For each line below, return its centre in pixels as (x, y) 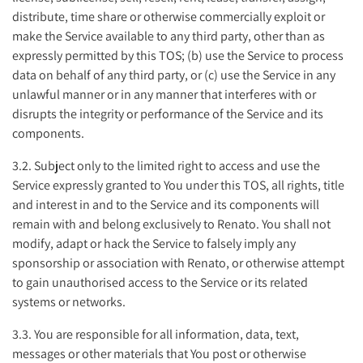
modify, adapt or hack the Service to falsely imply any (154, 243)
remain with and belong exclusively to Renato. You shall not (171, 224)
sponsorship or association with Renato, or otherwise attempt (178, 263)
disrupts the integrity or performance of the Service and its (168, 113)
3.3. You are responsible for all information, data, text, (156, 334)
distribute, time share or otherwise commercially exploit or (169, 16)
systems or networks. (69, 301)
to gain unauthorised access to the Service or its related (160, 282)
